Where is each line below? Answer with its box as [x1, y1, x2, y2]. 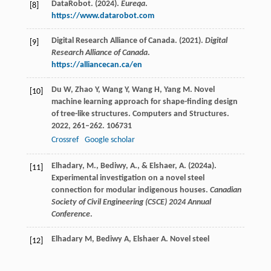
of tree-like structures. [51, 109, 132, 119]
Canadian [209, 185, 241, 195]
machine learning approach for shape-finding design [51, 97, 238, 106]
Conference [51, 209, 90, 219]
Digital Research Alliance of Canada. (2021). [51, 36, 205, 45]
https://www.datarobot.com [51, 11, 154, 21]
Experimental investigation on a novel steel [51, 173, 204, 183]
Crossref [51, 135, 79, 145]
